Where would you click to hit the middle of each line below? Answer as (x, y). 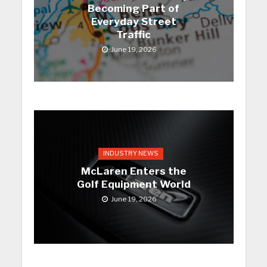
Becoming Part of (133, 9)
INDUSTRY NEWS (131, 153)
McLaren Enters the (133, 171)
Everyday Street (133, 22)
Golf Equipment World (133, 184)
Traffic (133, 35)
